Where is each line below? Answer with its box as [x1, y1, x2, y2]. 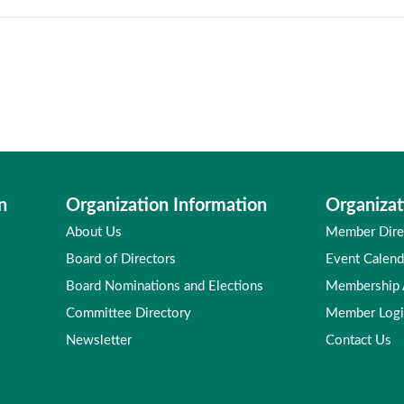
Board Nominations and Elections [66, 280, 263, 293]
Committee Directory [66, 307, 191, 320]
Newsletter [66, 334, 132, 347]
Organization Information [66, 197, 267, 215]
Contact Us [326, 334, 391, 347]
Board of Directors [66, 252, 176, 266]
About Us [66, 225, 122, 239]
